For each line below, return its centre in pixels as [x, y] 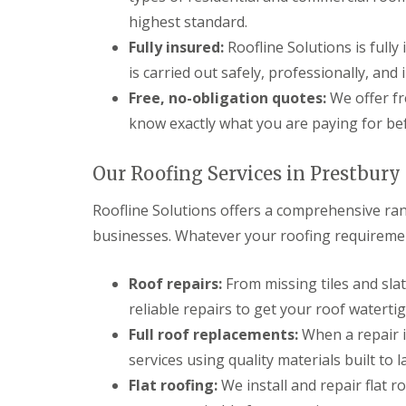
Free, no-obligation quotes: [227, 98]
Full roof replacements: [213, 334]
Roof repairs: [175, 284]
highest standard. [188, 22]
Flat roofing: [173, 385]
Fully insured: [176, 47]
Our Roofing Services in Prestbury [246, 174]
